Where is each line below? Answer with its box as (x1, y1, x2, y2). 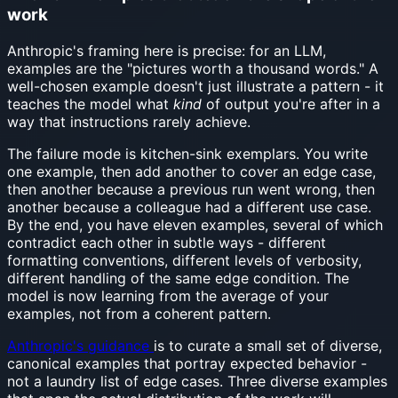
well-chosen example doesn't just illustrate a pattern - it (7, 76, 384, 95)
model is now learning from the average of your (7, 286, 329, 305)
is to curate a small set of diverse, (154, 336, 382, 354)
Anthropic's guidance (7, 336, 154, 354)
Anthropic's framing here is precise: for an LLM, (7, 41, 326, 60)
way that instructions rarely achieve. (7, 112, 251, 131)
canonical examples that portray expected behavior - (7, 354, 367, 372)
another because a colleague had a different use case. (7, 197, 371, 216)
